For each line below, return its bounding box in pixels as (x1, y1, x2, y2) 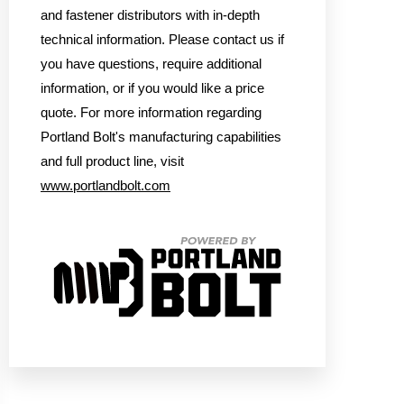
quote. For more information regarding (41, 106, 262, 121)
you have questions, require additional (41, 57, 262, 72)
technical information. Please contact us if (41, 32, 284, 48)
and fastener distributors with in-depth (41, 8, 260, 23)
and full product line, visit (41, 154, 184, 170)
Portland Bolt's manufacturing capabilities (41, 130, 281, 145)
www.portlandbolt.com (41, 179, 170, 194)
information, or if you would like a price (41, 81, 264, 96)
